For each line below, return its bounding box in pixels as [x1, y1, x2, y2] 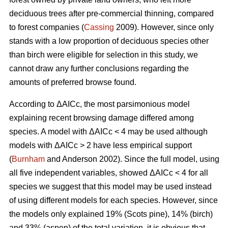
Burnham [12, 155, 45, 164]
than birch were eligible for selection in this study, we [9, 50, 198, 60]
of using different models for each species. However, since [9, 196, 218, 205]
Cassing [84, 23, 114, 32]
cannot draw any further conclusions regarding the [9, 64, 189, 73]
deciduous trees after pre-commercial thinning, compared [9, 9, 214, 18]
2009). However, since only [114, 23, 214, 32]
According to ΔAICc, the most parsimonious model [9, 100, 190, 109]
